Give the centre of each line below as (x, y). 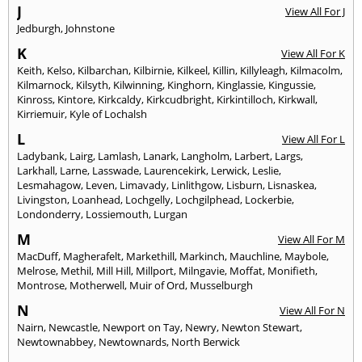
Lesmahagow (49, 185)
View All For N (312, 311)
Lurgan (170, 215)
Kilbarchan (103, 71)
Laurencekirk (175, 171)
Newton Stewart (261, 328)
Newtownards (133, 342)
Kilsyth (92, 85)
